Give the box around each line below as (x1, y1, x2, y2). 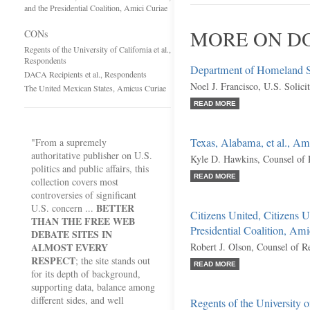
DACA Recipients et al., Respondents (24, 69, 147, 80)
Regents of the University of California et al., (24, 44, 171, 55)
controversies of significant (31, 188, 136, 201)
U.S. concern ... (31, 201, 96, 215)
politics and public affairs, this (31, 162, 149, 175)
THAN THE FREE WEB (31, 214, 135, 228)
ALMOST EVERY (31, 240, 108, 255)
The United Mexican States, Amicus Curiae (24, 82, 166, 93)
